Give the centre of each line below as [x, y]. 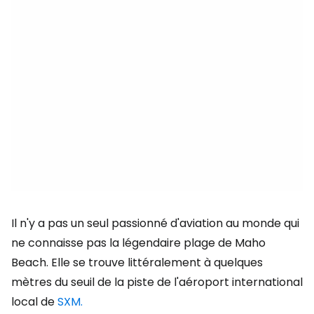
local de [34, 302]
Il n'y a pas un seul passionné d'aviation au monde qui [155, 223]
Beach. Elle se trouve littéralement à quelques [137, 262]
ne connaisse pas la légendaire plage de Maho [138, 243]
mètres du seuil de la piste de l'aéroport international [157, 282]
